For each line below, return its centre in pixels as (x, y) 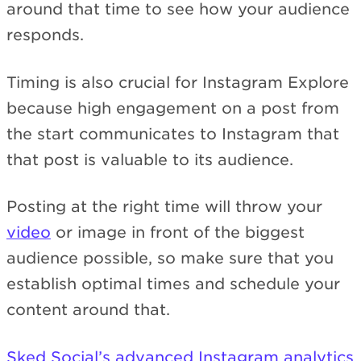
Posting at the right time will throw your (164, 207)
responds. (45, 35)
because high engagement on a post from (173, 108)
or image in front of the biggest (178, 233)
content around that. (88, 310)
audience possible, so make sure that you (170, 259)
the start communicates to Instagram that (173, 134)
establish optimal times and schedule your (173, 284)
